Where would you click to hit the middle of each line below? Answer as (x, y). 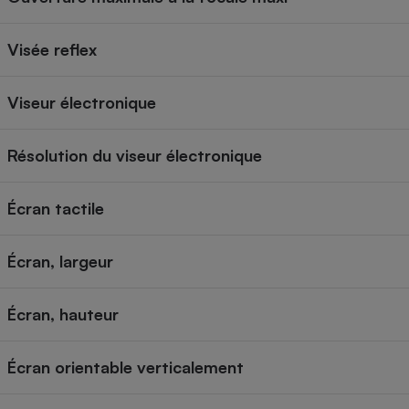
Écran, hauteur (63, 315)
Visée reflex (52, 50)
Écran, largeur (60, 262)
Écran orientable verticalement (126, 367)
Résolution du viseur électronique (135, 156)
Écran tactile (56, 209)
